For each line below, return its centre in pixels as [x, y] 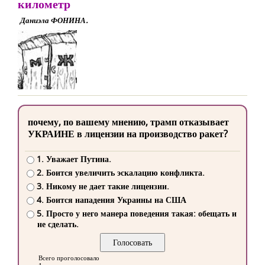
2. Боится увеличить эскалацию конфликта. [120, 173]
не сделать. [58, 224]
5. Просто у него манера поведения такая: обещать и [136, 214]
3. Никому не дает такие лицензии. [103, 186]
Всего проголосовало [69, 258]
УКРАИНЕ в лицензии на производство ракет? [128, 134]
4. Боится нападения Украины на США [111, 200]
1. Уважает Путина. [74, 159]
